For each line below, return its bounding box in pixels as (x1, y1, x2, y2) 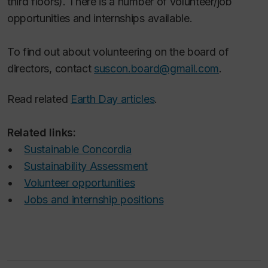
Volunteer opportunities (24, 176, 135, 189)
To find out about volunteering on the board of (7, 45, 229, 58)
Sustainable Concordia (24, 142, 132, 156)
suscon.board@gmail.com (94, 62, 220, 75)
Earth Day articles (70, 92, 155, 105)
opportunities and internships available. (7, 12, 193, 25)
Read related (7, 92, 71, 105)
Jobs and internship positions (24, 193, 164, 206)
